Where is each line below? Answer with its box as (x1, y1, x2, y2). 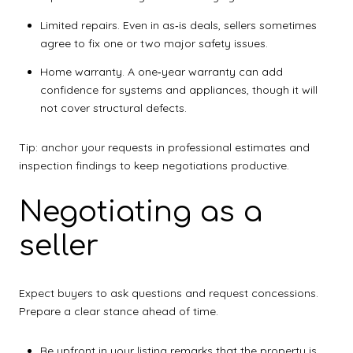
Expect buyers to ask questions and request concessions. (19, 285, 318, 300)
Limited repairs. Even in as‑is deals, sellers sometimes (39, 17, 317, 32)
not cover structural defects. (39, 100, 187, 115)
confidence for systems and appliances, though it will (39, 82, 318, 97)
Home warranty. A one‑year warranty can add (39, 64, 283, 79)
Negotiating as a (19, 196, 262, 229)
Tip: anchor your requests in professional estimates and (19, 139, 310, 154)
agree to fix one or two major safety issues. (39, 35, 268, 50)
